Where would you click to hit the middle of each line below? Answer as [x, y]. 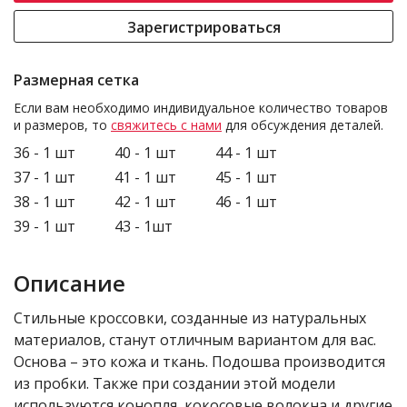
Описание [69, 283]
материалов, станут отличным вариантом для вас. [195, 340]
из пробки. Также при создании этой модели [174, 383]
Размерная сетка [76, 80]
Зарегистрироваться [203, 27]
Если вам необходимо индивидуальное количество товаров [201, 108]
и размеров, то [62, 125]
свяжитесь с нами [166, 125]
